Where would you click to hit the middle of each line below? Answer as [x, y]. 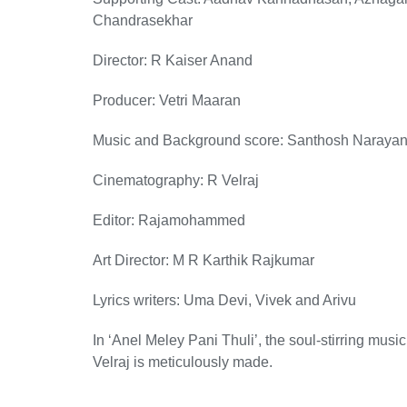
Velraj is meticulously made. [184, 362]
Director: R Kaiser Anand [173, 60]
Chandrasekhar [143, 20]
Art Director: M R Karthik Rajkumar [203, 260]
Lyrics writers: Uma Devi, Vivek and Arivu [226, 300]
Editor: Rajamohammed [169, 220]
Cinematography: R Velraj [176, 180]
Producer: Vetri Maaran [167, 100]
